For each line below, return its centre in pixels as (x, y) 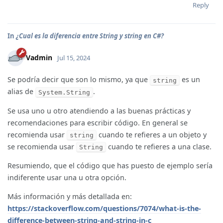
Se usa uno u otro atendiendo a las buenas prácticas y (99, 111)
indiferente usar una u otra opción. (67, 178)
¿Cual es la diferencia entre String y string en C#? (90, 36)
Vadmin (39, 58)
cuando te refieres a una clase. (159, 146)
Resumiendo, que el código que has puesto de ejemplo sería (110, 166)
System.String (64, 92)
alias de (21, 92)
